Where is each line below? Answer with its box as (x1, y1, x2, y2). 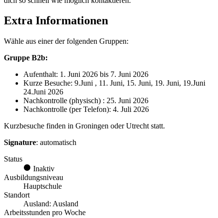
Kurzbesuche (4, 122, 44, 130)
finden (46, 122, 66, 130)
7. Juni (110, 70, 131, 79)
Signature (4, 138, 36, 147)
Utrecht (124, 122, 151, 130)
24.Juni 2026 (23, 88, 63, 96)
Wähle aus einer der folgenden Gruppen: (4, 37, 128, 46)
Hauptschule (23, 182, 62, 191)
